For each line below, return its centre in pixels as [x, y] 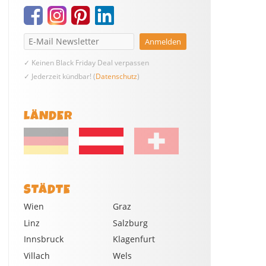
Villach [37, 256]
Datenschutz [116, 77]
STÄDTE [47, 190]
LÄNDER [48, 116]
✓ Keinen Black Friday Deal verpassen [86, 63]
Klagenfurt [134, 239]
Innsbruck [43, 239]
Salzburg [130, 223]
